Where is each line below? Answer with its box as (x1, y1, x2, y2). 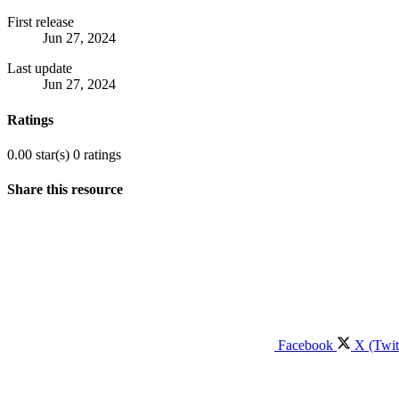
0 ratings (73, 146, 121, 162)
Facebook (278, 338, 333, 354)
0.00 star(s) (7, 146, 69, 162)
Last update (7, 61, 72, 77)
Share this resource (7, 182, 123, 198)
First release (7, 14, 74, 30)
